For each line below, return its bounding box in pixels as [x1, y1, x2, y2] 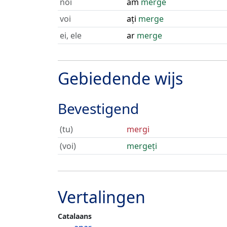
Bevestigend [58, 99, 139, 118]
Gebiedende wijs [58, 67, 183, 89]
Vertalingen [58, 186, 145, 208]
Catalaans [58, 211, 92, 221]
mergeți [127, 140, 157, 152]
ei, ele [60, 30, 82, 41]
